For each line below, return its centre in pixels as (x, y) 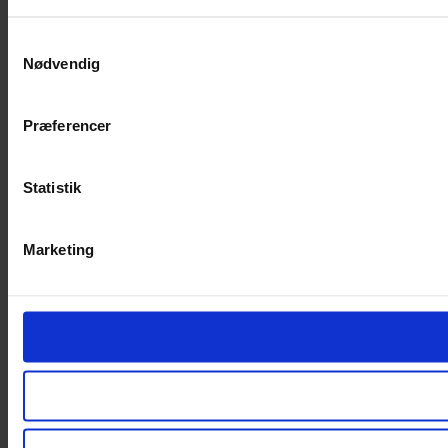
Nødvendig (61, 63)
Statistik (52, 187)
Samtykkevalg (55, 43)
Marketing (58, 249)
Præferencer (67, 125)
